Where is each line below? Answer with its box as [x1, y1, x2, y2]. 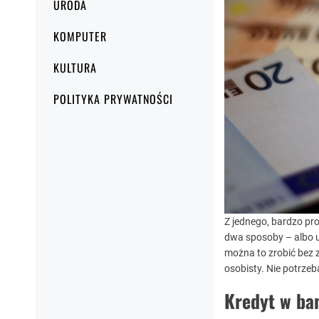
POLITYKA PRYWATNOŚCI [53, 90, 174, 108]
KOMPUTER [53, 28, 107, 45]
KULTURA [53, 59, 97, 76]
